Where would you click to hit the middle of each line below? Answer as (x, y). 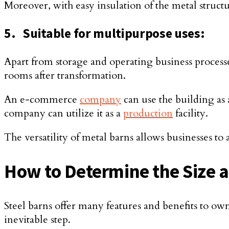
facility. (190, 113)
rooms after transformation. (65, 75)
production (148, 113)
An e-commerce (42, 99)
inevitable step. (37, 219)
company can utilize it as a (64, 113)
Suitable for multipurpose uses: (114, 33)
